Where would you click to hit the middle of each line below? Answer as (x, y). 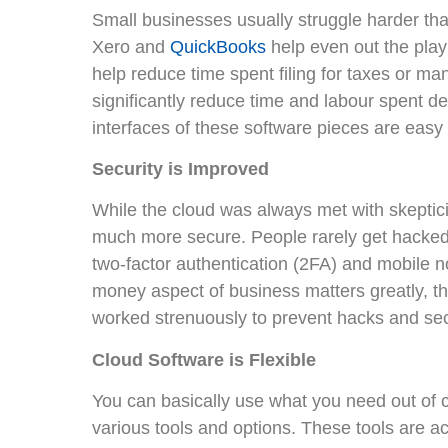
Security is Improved (180, 169)
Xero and (131, 46)
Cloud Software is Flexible (204, 359)
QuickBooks (218, 46)
